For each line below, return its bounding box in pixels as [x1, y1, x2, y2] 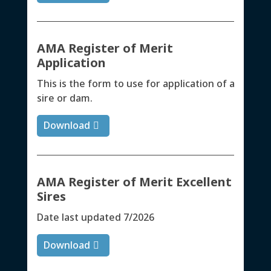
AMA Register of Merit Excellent [36, 174, 232, 191]
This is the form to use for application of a [36, 76, 235, 90]
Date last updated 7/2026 [36, 211, 154, 224]
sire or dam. [36, 91, 93, 105]
